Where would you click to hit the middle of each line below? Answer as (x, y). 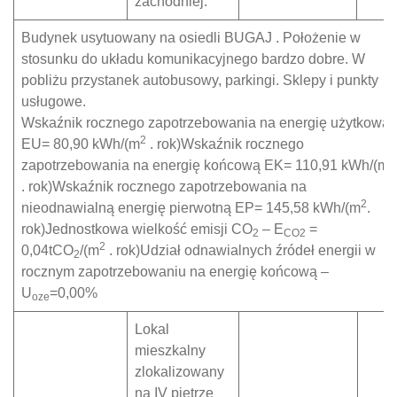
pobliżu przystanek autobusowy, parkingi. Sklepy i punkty (200, 80)
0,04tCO (47, 250)
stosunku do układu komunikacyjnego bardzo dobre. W (193, 59)
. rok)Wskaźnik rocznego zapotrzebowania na (164, 187)
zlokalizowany (179, 372)
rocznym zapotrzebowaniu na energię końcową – (175, 272)
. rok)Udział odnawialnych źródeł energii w (241, 250)
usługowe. (54, 101)
